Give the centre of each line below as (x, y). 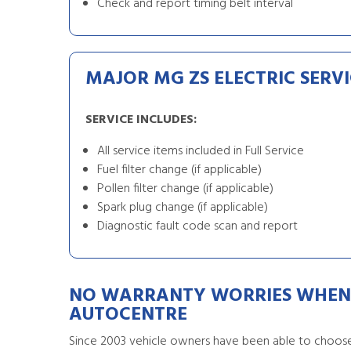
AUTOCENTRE (128, 315)
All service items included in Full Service (201, 151)
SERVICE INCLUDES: (141, 120)
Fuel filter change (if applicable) (179, 170)
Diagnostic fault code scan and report (197, 226)
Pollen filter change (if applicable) (185, 189)
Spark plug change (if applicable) (183, 208)
